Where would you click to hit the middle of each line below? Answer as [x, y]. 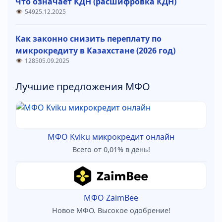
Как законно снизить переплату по [88, 38]
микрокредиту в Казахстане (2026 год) [95, 50]
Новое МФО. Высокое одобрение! [111, 210]
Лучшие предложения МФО [83, 86]
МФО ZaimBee [111, 197]
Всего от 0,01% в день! [111, 149]
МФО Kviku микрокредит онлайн [111, 137]
